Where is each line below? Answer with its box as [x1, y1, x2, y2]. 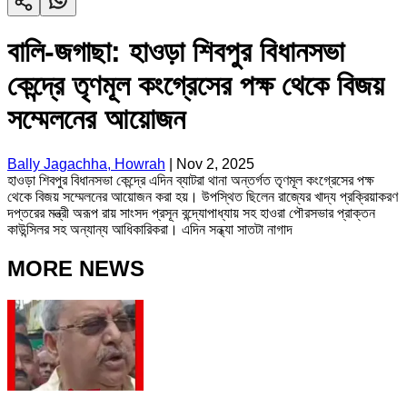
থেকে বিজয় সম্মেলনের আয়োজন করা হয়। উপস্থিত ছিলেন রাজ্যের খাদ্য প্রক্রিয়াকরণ [7, 188, 398, 204]
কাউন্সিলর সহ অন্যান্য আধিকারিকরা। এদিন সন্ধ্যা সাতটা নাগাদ [7, 221, 293, 237]
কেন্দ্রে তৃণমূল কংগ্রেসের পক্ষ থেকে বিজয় [7, 69, 384, 103]
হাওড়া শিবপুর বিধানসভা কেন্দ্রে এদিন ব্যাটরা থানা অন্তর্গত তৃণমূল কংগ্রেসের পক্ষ [7, 172, 374, 188]
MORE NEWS [7, 255, 144, 281]
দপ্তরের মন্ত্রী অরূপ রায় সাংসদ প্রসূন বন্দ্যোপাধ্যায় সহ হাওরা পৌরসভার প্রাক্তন [7, 204, 375, 221]
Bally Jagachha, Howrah [7, 155, 165, 172]
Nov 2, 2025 [176, 155, 254, 172]
